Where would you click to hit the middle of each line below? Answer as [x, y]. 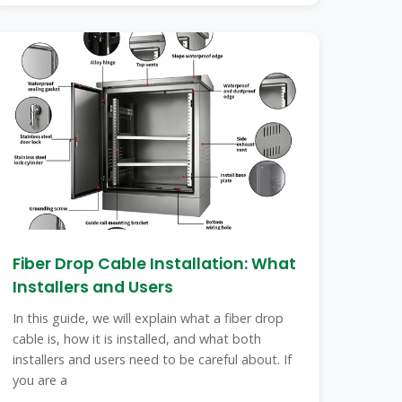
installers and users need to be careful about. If [153, 359]
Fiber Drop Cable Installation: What [155, 264]
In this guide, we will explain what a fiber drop [149, 318]
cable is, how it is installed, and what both [137, 339]
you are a [40, 380]
